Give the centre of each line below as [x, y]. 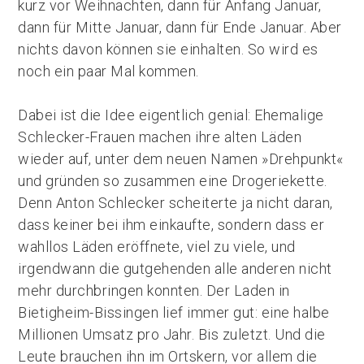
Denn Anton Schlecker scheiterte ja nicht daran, [175, 203]
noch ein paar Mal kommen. [108, 71]
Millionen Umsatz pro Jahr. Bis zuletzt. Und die [172, 334]
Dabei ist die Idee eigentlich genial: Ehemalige [171, 115]
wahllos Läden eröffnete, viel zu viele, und [157, 247]
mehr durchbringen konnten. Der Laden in [154, 290]
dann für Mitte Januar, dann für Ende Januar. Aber [180, 27]
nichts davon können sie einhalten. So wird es [168, 49]
